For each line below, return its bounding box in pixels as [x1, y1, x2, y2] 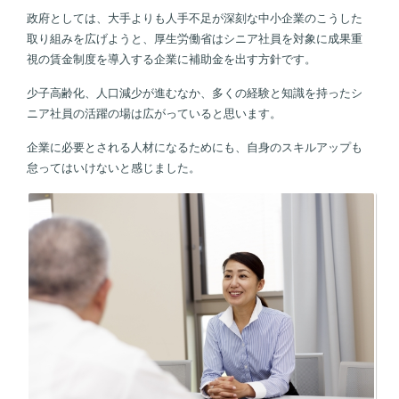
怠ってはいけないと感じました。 [27, 161, 200, 175]
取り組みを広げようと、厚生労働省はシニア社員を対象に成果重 [27, 32, 362, 46]
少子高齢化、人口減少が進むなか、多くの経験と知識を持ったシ [27, 86, 362, 101]
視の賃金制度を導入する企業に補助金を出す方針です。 [27, 53, 316, 67]
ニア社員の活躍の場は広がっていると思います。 [27, 107, 281, 121]
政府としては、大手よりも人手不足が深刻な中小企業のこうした [27, 12, 362, 26]
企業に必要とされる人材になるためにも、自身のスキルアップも [27, 141, 362, 155]
